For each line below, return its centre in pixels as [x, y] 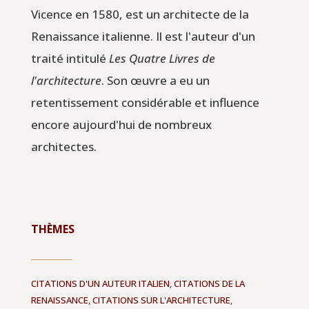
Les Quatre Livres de [162, 58]
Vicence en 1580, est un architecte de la [140, 14]
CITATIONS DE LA [209, 283]
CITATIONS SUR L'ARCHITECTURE [161, 300]
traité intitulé [70, 58]
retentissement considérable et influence [145, 102]
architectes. [63, 146]
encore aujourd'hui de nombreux [121, 124]
